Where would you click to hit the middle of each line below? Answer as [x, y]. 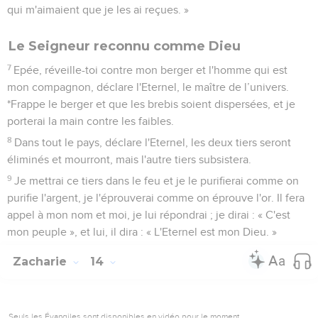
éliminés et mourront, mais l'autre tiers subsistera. [129, 159]
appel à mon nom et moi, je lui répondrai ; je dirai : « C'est [149, 215]
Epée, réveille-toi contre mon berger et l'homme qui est [151, 70]
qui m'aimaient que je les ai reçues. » [98, 10]
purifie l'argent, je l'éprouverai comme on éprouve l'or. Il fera [156, 198]
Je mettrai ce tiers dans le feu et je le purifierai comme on [157, 181]
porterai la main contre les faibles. [91, 121]
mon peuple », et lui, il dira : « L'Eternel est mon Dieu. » [142, 232]
